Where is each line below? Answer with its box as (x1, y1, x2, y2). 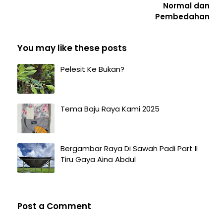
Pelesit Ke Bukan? (60, 64, 124, 75)
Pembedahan (155, 11, 210, 22)
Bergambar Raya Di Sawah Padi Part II (60, 143, 198, 154)
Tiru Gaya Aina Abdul (60, 154, 136, 165)
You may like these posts (17, 42, 127, 55)
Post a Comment (17, 200, 91, 213)
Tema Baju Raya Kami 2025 (60, 104, 160, 114)
